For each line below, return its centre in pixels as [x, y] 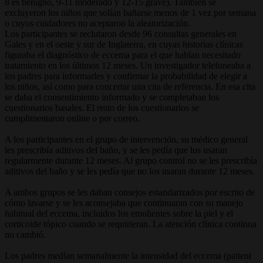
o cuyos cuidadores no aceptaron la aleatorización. [97, 23]
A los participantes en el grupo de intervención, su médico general [126, 139]
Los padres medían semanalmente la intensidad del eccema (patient [128, 255]
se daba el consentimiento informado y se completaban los [112, 97]
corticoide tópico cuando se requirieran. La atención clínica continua [131, 224]
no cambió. [25, 234]
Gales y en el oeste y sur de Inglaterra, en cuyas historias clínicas [124, 44]
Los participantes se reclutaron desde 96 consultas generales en [121, 33]
